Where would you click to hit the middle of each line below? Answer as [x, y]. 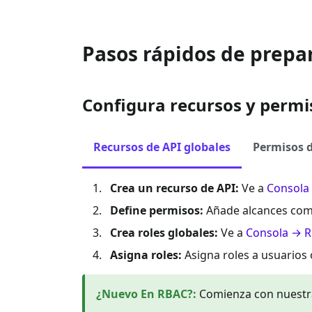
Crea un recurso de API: [174, 188]
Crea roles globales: [164, 232]
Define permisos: [157, 210]
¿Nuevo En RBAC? [145, 294]
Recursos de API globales [162, 147]
